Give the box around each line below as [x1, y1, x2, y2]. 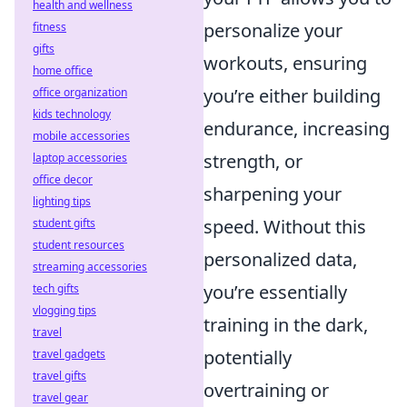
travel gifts [33, 368, 86, 383]
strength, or [203, 149, 303, 174]
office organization [33, 84, 127, 100]
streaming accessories [33, 259, 147, 274]
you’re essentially [203, 280, 347, 304]
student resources [33, 237, 124, 253]
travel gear [33, 390, 88, 405]
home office [33, 63, 93, 78]
